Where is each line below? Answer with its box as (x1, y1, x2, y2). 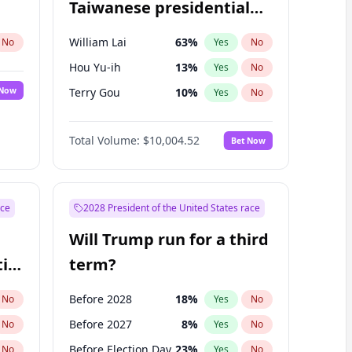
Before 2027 (68, 317, 132, 332)
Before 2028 (68, 291, 132, 306)
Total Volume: (68, 133, 140, 148)
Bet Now (230, 134, 266, 146)
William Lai (68, 35, 126, 49)
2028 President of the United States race (82, 201, 260, 214)
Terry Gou (68, 85, 120, 100)
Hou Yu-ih (68, 60, 121, 75)
